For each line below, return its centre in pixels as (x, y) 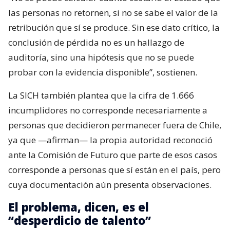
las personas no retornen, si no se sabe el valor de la (113, 13)
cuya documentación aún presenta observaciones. (110, 185)
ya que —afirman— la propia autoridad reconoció (110, 140)
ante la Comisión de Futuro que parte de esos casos (113, 155)
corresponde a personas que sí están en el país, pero (114, 170)
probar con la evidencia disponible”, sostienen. (103, 72)
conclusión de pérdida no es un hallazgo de (96, 43)
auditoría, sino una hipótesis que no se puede (101, 57)
